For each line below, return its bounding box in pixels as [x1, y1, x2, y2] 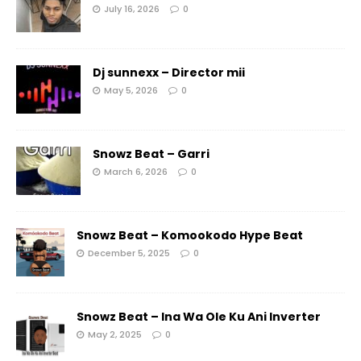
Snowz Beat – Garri [93, 146, 210, 163]
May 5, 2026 [104, 84, 158, 98]
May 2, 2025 [88, 328, 142, 342]
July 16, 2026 [104, 2, 160, 16]
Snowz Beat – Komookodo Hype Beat [77, 227, 303, 244]
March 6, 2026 [104, 165, 168, 179]
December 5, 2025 [88, 247, 170, 260]
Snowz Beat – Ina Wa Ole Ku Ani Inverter [77, 309, 321, 326]
